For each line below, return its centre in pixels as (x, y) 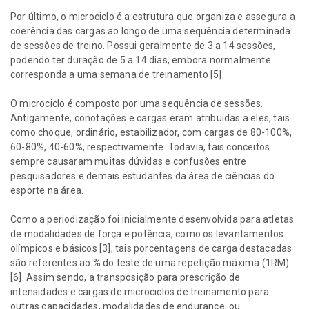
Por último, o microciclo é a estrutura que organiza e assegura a (153, 17)
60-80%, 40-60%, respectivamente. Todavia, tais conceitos (140, 147)
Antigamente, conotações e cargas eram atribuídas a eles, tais (150, 118)
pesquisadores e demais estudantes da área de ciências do (143, 176)
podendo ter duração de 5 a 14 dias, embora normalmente (141, 60)
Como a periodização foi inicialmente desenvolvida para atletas (152, 220)
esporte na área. (48, 191)
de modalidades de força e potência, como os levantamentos (147, 234)
